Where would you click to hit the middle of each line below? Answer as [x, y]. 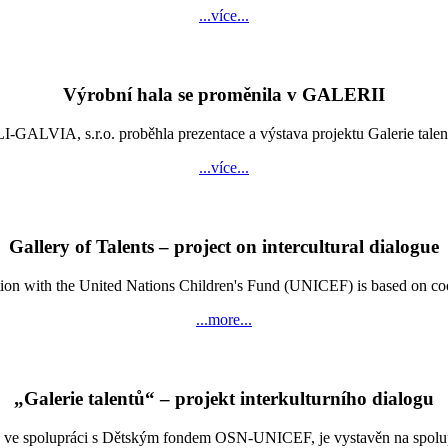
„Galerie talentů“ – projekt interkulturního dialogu [224, 399]
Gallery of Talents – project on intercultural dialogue [224, 247]
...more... [224, 319]
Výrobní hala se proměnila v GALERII [224, 94]
